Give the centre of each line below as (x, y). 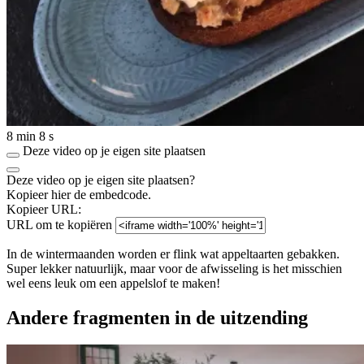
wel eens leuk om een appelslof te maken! (113, 283)
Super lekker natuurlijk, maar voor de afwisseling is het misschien (174, 268)
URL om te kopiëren (59, 224)
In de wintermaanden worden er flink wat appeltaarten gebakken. (173, 253)
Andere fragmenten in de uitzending (157, 317)
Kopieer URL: (44, 209)
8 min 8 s (30, 136)
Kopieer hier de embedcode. (79, 194)
